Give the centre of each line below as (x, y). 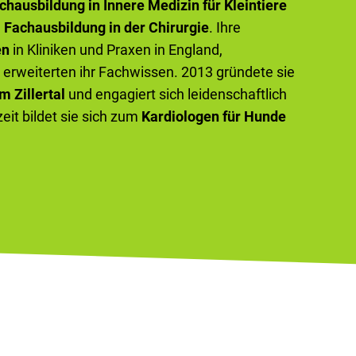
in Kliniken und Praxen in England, (116, 50)
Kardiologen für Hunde (214, 117)
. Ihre (225, 28)
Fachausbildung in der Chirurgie (106, 28)
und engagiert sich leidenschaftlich (176, 95)
